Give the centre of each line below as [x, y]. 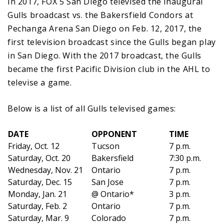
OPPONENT [114, 134]
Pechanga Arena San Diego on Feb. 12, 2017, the [105, 28]
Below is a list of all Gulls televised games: [92, 108]
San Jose [107, 182]
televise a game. [40, 82]
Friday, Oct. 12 [34, 146]
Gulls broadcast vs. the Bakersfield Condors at [100, 15]
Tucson [105, 146]
